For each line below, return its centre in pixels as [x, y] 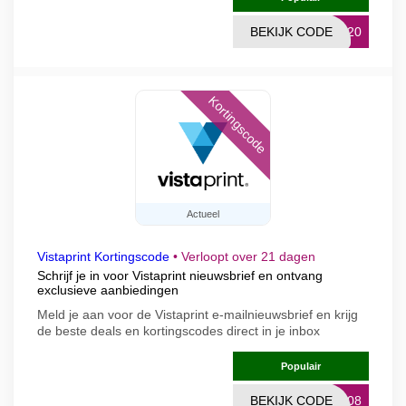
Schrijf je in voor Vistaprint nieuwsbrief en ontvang [180, 275]
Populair [301, 366]
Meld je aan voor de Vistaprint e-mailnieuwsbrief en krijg [198, 314]
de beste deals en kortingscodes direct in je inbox [179, 331]
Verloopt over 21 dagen [248, 256]
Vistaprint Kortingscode [103, 256]
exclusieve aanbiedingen [108, 290]
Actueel [203, 214]
